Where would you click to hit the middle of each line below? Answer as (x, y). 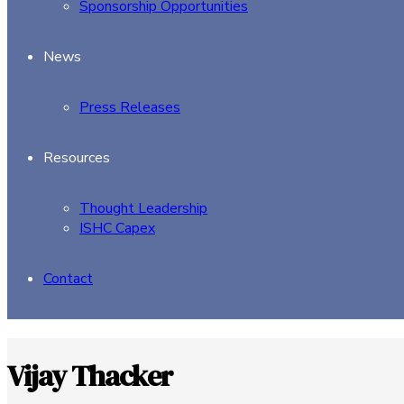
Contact (68, 279)
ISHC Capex (117, 228)
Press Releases (130, 107)
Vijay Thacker (90, 376)
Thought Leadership (143, 208)
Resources (77, 158)
